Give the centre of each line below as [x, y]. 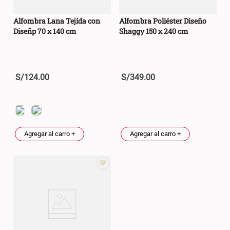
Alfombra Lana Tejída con [57, 21]
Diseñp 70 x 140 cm [45, 31]
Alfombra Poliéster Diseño [163, 21]
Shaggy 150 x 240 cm [154, 31]
